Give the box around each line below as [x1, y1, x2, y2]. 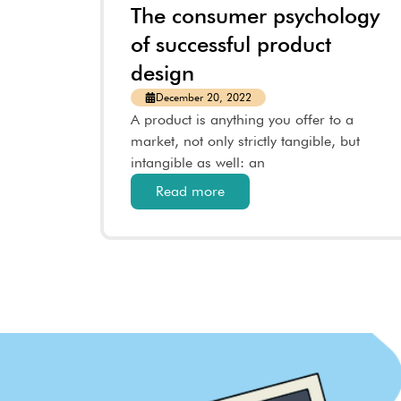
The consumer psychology [131, 3, 380, 29]
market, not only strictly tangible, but [131, 132, 360, 149]
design [131, 60, 194, 86]
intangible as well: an [131, 154, 265, 171]
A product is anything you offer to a [131, 111, 354, 128]
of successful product [131, 31, 331, 57]
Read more [156, 183, 225, 200]
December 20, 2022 [156, 90, 252, 104]
